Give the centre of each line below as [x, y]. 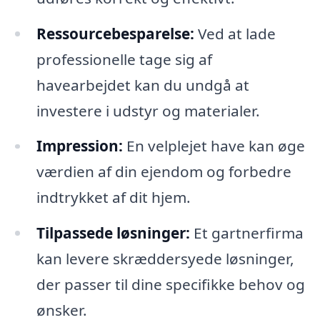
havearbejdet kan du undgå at [142, 85]
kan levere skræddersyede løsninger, [165, 259]
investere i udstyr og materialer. [148, 110]
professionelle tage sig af [124, 59]
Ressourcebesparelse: [115, 33]
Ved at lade [235, 33]
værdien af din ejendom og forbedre [164, 172]
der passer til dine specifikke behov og [170, 285]
